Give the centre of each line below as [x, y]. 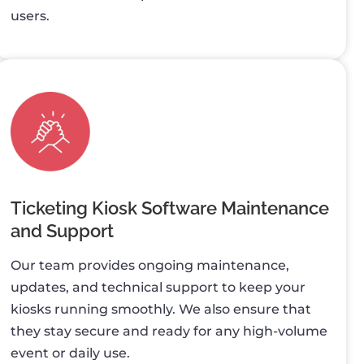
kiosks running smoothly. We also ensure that [160, 310]
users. [30, 15]
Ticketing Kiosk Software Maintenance [169, 208]
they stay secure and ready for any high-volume [169, 331]
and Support [62, 231]
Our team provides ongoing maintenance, [149, 266]
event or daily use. [70, 353]
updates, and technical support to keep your [158, 288]
